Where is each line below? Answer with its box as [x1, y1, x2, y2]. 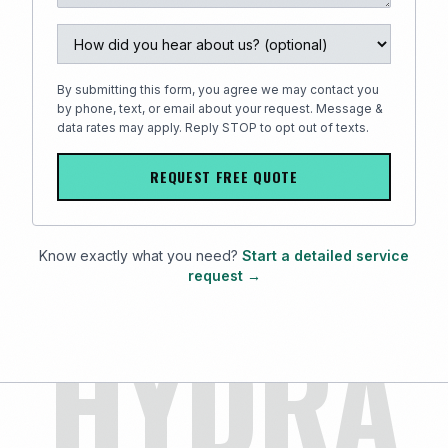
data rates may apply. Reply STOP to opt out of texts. [57, 120, 369, 135]
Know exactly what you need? [39, 247, 238, 264]
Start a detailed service [242, 247, 409, 264]
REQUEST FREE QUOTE [150, 166, 298, 187]
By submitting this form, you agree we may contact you [57, 82, 379, 97]
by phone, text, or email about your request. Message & [57, 101, 383, 116]
